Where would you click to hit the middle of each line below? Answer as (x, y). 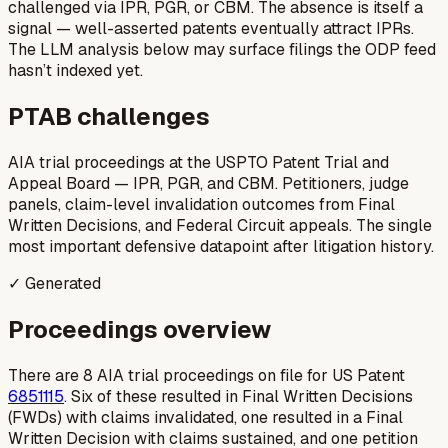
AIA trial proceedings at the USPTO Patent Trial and (198, 162)
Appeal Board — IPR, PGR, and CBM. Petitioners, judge (208, 183)
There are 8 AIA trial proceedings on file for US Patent (206, 375)
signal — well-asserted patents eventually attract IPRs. (211, 28)
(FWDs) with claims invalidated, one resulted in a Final (205, 417)
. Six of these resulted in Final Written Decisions (238, 396)
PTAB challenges (109, 116)
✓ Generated (54, 283)
